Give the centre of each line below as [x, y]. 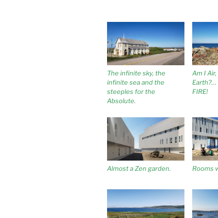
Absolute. [121, 100]
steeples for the [131, 91]
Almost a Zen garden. [139, 169]
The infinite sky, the [136, 73]
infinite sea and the [136, 82]
